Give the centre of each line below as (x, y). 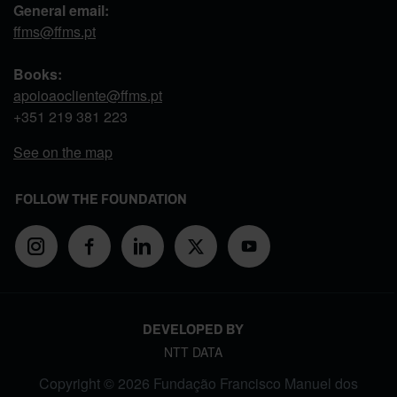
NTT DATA (193, 351)
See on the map (63, 152)
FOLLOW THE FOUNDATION (101, 198)
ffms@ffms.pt (54, 31)
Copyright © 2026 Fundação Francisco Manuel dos (198, 383)
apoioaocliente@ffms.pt (88, 95)
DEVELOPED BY (193, 329)
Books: (38, 74)
